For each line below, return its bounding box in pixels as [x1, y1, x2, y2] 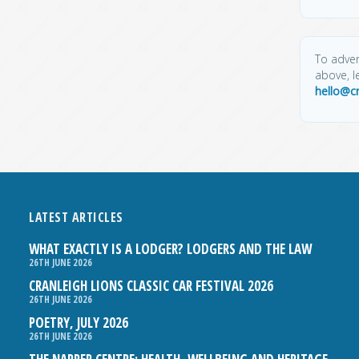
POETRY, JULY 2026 [29, 313, 129, 332]
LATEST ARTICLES [29, 208, 123, 226]
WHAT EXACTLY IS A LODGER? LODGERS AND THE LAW [29, 239, 313, 258]
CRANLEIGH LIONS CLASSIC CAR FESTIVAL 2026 [29, 276, 274, 295]
